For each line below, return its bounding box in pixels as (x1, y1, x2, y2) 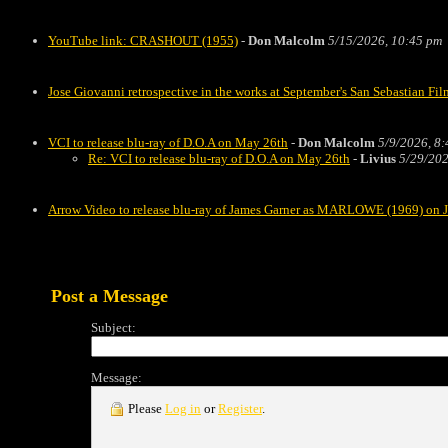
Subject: (91, 320, 136, 335)
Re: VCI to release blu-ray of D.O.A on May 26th (88, 151, 350, 166)
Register (218, 401, 262, 416)
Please (125, 401, 165, 416)
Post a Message (51, 286, 168, 306)
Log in (165, 401, 201, 416)
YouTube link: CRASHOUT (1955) (48, 33, 238, 48)
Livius (360, 151, 396, 166)
